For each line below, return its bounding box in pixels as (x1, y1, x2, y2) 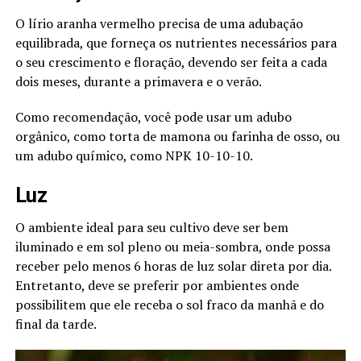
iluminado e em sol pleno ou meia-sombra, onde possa (15, 237, 330, 255)
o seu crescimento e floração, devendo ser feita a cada (15, 52, 327, 71)
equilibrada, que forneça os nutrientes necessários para (15, 33, 337, 52)
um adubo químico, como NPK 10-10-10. (15, 146, 253, 164)
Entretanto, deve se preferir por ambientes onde (15, 276, 299, 294)
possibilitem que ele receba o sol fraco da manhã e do (15, 295, 324, 313)
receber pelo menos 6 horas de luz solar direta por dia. (15, 256, 331, 275)
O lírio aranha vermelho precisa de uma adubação (15, 14, 303, 32)
